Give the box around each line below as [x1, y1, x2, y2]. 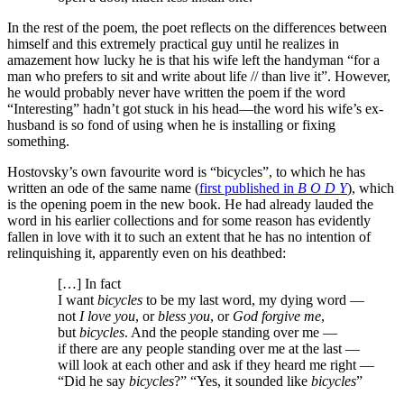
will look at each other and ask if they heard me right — [7, 357, 374, 372]
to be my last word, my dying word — [142, 292, 364, 308]
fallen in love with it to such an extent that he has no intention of [7, 229, 371, 244]
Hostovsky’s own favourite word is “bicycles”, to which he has [7, 164, 365, 179]
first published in [199, 180, 298, 196]
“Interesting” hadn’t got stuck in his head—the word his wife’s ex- [7, 101, 383, 116]
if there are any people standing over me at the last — [7, 341, 360, 356]
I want [7, 292, 97, 308]
